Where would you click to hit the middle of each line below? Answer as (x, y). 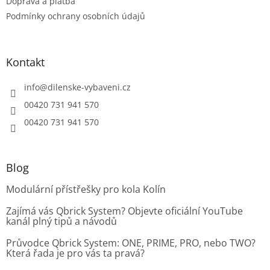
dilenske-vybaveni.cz (89, 87)
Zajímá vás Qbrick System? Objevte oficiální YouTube (124, 211)
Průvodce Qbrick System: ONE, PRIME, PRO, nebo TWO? (131, 243)
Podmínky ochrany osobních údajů (76, 16)
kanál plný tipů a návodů (61, 221)
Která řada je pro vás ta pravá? (75, 253)
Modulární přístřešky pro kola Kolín (86, 189)
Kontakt (25, 62)
